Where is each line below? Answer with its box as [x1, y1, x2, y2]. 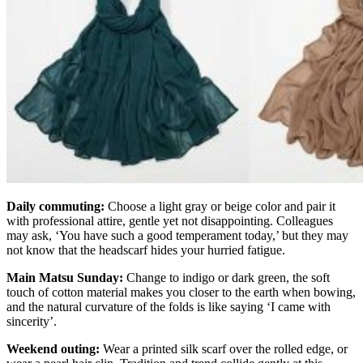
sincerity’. [6, 314, 57, 328]
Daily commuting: [6, 199, 105, 213]
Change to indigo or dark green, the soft [123, 270, 330, 284]
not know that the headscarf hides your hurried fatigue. [6, 242, 285, 257]
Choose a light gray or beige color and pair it [105, 199, 335, 213]
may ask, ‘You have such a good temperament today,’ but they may [6, 228, 348, 242]
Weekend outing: [6, 341, 100, 356]
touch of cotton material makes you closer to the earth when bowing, [6, 284, 356, 299]
